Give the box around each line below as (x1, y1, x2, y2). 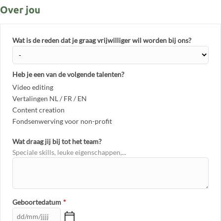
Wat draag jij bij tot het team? (12, 137, 102, 146)
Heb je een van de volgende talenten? (12, 70, 124, 78)
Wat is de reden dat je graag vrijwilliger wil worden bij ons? (12, 36, 191, 44)
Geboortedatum (12, 197, 61, 206)
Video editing (12, 82, 53, 91)
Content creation (12, 105, 65, 114)
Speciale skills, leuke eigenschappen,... (12, 147, 126, 156)
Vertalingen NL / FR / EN (12, 94, 87, 103)
